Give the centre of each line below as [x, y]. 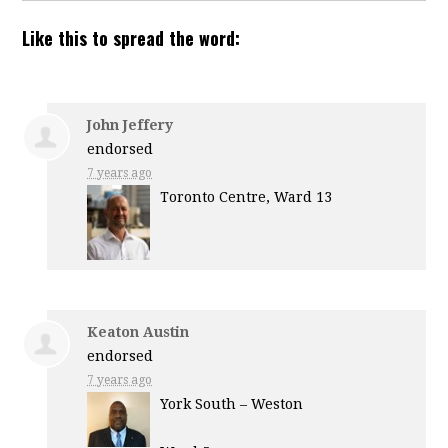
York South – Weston [232, 404]
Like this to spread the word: [131, 37]
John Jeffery [130, 124]
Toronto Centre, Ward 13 [246, 196]
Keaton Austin [138, 332]
